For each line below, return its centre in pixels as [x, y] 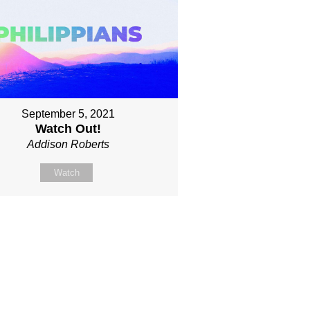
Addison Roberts [69, 145]
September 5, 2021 [69, 114]
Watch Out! [69, 129]
